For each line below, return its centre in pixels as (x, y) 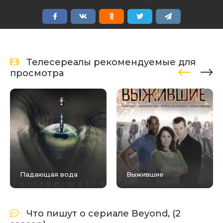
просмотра (37, 73)
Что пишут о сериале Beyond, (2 (104, 214)
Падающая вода (49, 174)
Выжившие (145, 174)
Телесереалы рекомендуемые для (111, 62)
